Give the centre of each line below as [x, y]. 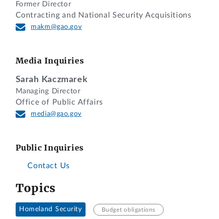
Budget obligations [128, 209]
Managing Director [48, 91]
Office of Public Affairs [59, 102]
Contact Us [47, 166]
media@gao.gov [56, 114]
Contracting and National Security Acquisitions [103, 15]
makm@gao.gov [56, 27]
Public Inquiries [49, 147]
